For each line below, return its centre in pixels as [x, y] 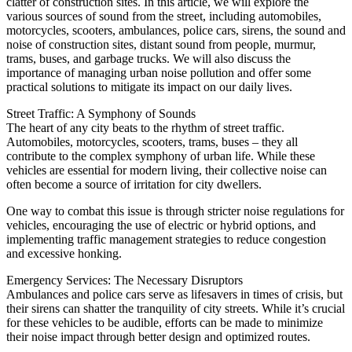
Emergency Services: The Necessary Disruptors [125, 280]
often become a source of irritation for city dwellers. [134, 184]
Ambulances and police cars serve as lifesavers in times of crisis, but [174, 294]
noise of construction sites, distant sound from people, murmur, [161, 44]
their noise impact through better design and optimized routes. [158, 336]
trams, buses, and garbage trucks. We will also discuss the [148, 58]
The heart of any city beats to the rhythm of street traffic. [145, 127]
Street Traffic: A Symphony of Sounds [101, 113]
